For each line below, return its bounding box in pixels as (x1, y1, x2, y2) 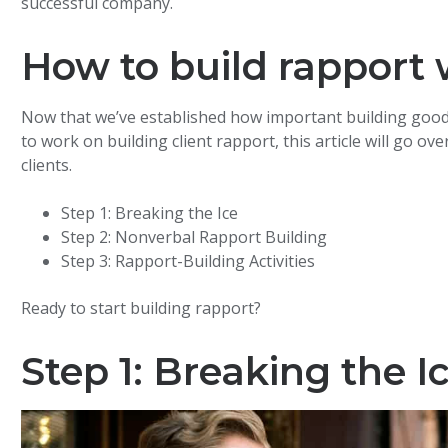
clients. (21, 154, 73, 177)
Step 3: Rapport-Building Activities (61, 249, 316, 272)
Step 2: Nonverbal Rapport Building (61, 225, 328, 248)
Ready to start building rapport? (21, 296, 262, 319)
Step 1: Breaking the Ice (61, 201, 239, 224)
